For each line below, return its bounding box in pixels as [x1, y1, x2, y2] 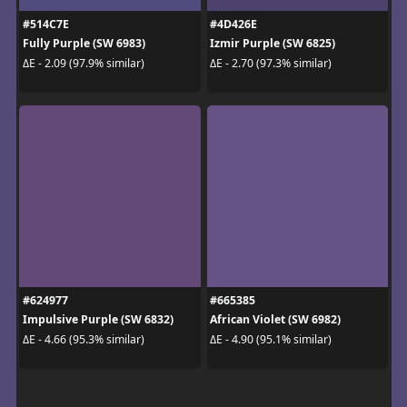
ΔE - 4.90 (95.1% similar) [210, 331, 332, 347]
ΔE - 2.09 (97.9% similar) [22, 55, 144, 71]
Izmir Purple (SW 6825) [210, 35, 335, 52]
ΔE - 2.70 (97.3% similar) [210, 55, 332, 71]
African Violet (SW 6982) [210, 312, 341, 328]
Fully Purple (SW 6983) [22, 35, 145, 52]
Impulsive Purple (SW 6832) [22, 312, 174, 328]
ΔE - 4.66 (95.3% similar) [22, 331, 144, 347]
